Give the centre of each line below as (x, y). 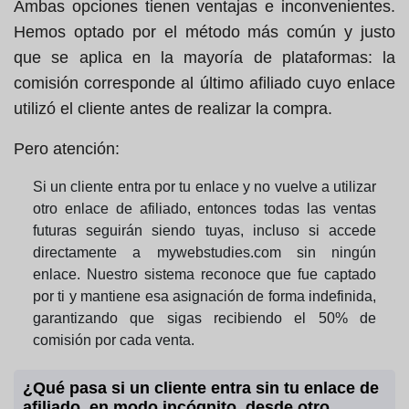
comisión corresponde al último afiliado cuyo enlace (204, 84)
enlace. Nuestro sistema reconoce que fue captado (204, 275)
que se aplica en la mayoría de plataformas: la (204, 58)
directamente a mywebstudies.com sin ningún (204, 253)
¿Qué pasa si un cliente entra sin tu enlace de (201, 388)
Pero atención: (67, 149)
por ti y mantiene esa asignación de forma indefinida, (204, 297)
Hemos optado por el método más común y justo (204, 32)
